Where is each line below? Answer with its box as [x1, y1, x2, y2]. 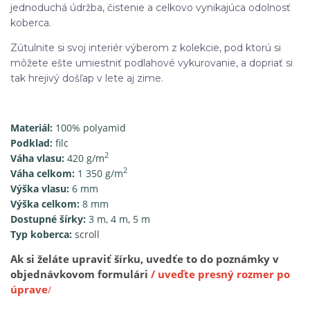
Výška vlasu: [10, 181, 69, 195]
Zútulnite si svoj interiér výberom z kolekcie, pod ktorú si [10, 41, 281, 54]
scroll [75, 227, 100, 241]
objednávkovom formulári [10, 266, 151, 282]
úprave [10, 282, 48, 297]
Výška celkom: [10, 197, 80, 210]
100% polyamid [53, 120, 126, 134]
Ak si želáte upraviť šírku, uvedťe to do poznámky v [10, 251, 279, 266]
